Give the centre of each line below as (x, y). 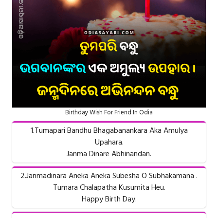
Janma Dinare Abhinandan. (109, 154)
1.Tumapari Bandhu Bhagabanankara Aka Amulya (109, 131)
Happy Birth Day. (109, 199)
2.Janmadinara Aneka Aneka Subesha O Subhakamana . (109, 176)
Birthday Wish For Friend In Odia (109, 112)
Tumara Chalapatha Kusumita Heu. (109, 188)
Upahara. (109, 142)
